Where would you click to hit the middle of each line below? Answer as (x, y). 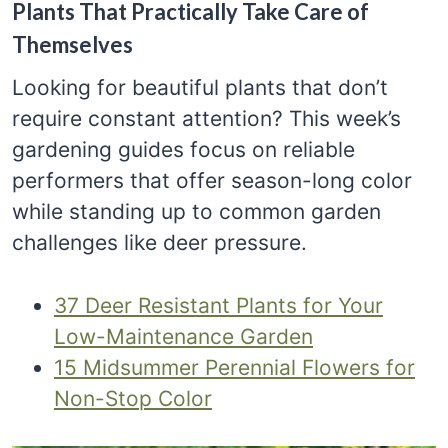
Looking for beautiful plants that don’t (200, 87)
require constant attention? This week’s (206, 118)
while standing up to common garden (196, 211)
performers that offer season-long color (212, 180)
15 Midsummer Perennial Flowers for (234, 367)
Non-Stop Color (133, 398)
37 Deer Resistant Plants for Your (218, 305)
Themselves (72, 44)
